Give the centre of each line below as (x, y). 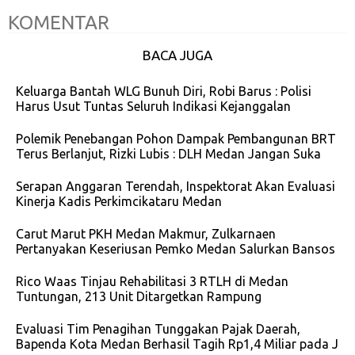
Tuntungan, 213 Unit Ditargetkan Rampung (139, 297)
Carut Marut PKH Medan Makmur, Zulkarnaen (146, 234)
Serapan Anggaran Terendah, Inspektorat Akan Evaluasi (176, 187)
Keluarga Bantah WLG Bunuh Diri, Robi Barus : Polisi (164, 92)
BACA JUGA (177, 55)
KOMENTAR (59, 23)
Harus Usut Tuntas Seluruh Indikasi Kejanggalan (153, 107)
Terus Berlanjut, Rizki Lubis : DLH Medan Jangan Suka (168, 154)
